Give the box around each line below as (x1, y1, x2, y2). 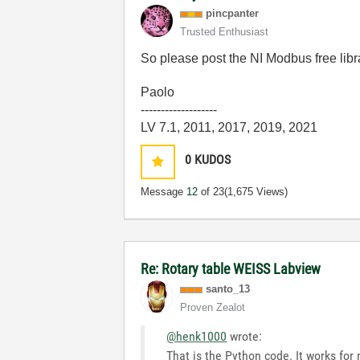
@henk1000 (166, 329, 227, 344)
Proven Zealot (180, 301, 246, 313)
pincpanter (206, 7, 260, 19)
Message (141, 186, 187, 198)
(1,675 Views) (224, 186, 288, 198)
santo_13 (206, 283, 251, 295)
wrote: (227, 329, 263, 344)
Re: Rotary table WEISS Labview (141, 260, 321, 277)
